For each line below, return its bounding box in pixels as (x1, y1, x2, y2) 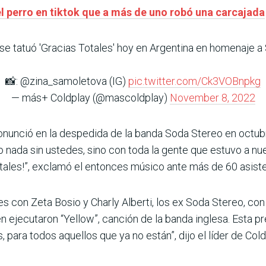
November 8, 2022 (169, 91, 255, 104)
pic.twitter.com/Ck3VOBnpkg (128, 75, 261, 87)
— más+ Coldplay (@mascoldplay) (11, 91, 170, 104)
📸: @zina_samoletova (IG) (5, 75, 128, 87)
